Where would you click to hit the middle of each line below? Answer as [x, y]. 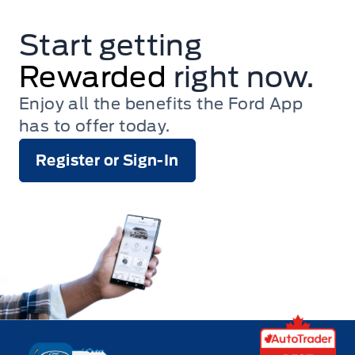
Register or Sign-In [107, 161]
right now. [244, 77]
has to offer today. [95, 126]
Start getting [111, 46]
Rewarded [93, 77]
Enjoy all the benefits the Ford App [161, 104]
